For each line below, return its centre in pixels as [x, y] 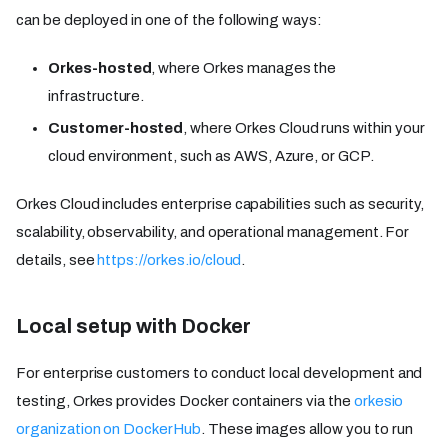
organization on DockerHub [108, 429]
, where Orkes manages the [244, 68]
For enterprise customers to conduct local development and [219, 373]
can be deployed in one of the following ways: [169, 20]
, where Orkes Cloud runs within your [304, 128]
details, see [57, 260]
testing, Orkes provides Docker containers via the [185, 401]
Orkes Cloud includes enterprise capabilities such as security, [220, 204]
